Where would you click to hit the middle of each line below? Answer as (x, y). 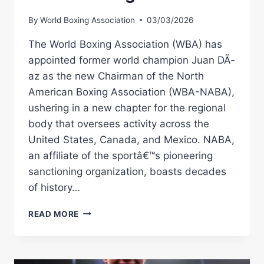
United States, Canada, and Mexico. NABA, (131, 139)
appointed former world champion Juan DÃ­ (131, 60)
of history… (54, 187)
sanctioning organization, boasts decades (127, 171)
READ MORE (54, 214)
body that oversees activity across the (119, 123)
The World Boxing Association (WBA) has (125, 44)
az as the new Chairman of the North (116, 76)
